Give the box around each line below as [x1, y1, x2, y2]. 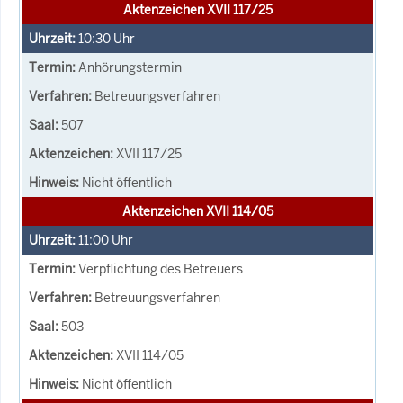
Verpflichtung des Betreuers [78, 260, 243, 277]
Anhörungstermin [78, 58, 182, 76]
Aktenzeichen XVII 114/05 [121, 202, 273, 219]
